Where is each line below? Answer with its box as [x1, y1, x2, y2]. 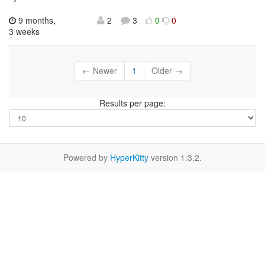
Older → [151, 64, 183, 77]
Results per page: [99, 97, 166, 109]
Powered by [63, 151, 110, 164]
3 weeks [9, 25, 40, 38]
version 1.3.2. [148, 151, 202, 164]
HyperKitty [110, 151, 148, 164]
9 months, [16, 14, 56, 27]
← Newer [82, 64, 117, 77]
